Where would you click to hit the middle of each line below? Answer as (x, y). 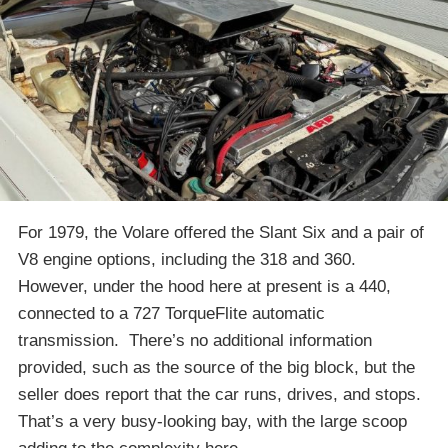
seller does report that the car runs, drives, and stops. (222, 394)
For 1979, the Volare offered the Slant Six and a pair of (221, 232)
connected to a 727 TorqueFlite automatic (171, 313)
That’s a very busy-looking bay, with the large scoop (212, 421)
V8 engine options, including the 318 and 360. (189, 259)
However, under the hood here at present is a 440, (204, 286)
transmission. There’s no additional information (195, 340)
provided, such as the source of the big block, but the (216, 367)
